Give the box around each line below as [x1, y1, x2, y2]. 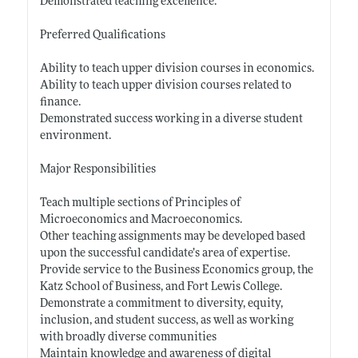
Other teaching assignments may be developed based [39, 230, 305, 243]
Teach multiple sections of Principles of [39, 197, 241, 209]
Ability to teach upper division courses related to [39, 79, 292, 92]
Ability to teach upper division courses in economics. [39, 62, 314, 75]
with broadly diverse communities [39, 331, 217, 344]
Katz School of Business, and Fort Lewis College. [39, 280, 282, 293]
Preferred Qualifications [39, 29, 165, 42]
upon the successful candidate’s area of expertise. [39, 247, 290, 260]
